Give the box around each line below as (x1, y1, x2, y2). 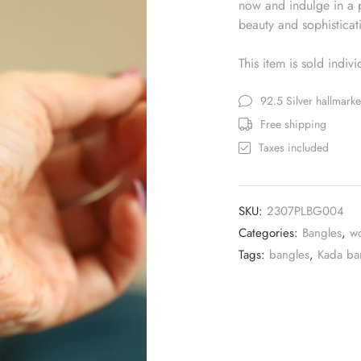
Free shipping (260, 116, 326, 133)
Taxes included (259, 139, 329, 156)
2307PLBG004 (267, 201, 344, 220)
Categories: (239, 223, 302, 242)
